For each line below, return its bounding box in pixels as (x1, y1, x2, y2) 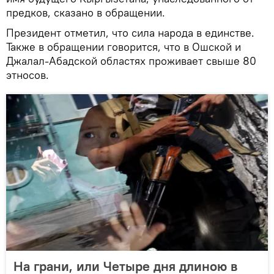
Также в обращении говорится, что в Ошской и (6, 40, 241, 54)
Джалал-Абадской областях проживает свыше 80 (6, 54, 256, 68)
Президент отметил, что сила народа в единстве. (6, 26, 254, 40)
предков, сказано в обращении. (6, 6, 165, 20)
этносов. (6, 68, 49, 83)
